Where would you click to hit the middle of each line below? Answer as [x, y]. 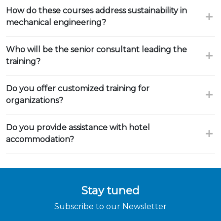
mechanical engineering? [56, 22]
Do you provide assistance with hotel [78, 128]
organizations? [35, 100]
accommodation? [40, 139]
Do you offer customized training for [78, 89]
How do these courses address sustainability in [96, 11]
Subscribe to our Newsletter [110, 206]
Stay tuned [110, 190]
